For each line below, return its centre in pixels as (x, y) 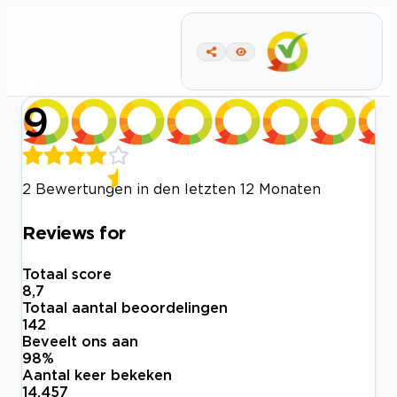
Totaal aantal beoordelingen (125, 308)
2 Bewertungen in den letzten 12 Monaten (171, 189)
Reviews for (74, 232)
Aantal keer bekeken (97, 375)
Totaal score (67, 274)
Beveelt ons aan (80, 342)
